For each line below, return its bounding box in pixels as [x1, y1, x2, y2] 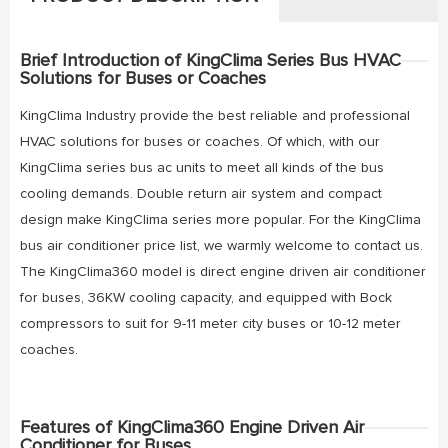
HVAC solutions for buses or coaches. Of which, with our [20, 134, 380, 149]
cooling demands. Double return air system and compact [20, 186, 382, 201]
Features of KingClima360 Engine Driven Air [20, 418, 364, 437]
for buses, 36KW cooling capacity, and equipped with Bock [20, 290, 392, 305]
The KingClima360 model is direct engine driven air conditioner [20, 264, 426, 279]
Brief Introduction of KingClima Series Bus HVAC [20, 51, 401, 70]
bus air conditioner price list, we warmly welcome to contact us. [20, 238, 423, 253]
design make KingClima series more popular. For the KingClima [20, 212, 421, 227]
